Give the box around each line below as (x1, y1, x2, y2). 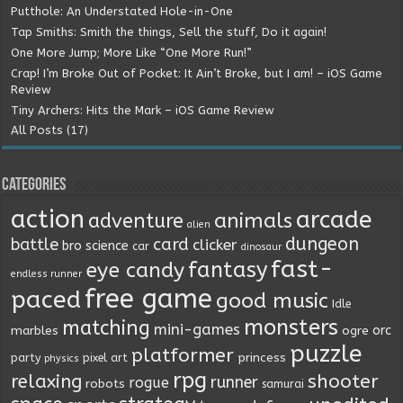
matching (62, 317, 151, 341)
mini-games (154, 320, 241, 339)
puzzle (290, 340, 363, 369)
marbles (11, 324, 59, 339)
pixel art (83, 352, 129, 365)
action (11, 205, 85, 235)
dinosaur (241, 241, 282, 254)
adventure (88, 210, 184, 234)
